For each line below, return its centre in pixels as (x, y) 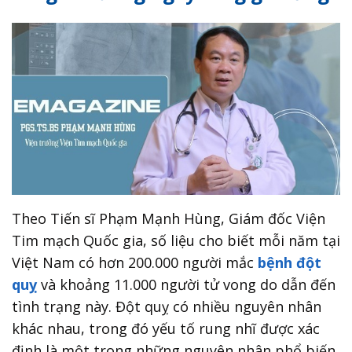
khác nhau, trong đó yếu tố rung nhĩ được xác (166, 328)
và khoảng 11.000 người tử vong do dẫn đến (186, 284)
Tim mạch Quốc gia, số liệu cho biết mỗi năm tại (176, 240)
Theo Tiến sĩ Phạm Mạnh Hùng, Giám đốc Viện (169, 218)
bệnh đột (290, 262)
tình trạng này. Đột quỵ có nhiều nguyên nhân (167, 306)
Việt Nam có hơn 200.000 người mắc (135, 262)
